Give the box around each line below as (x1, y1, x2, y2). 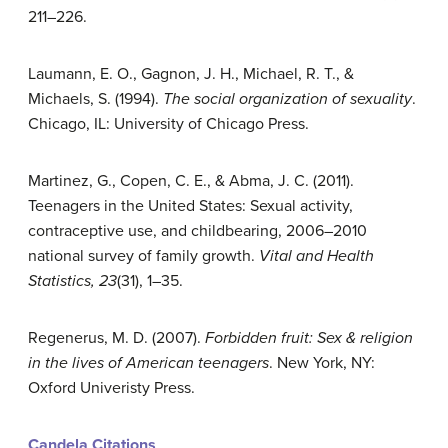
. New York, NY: (269, 353, 375, 374)
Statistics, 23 (28, 271, 117, 292)
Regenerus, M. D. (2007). (28, 328, 205, 349)
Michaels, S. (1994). (28, 89, 163, 110)
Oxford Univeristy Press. (28, 378, 195, 399)
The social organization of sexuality (163, 89, 412, 110)
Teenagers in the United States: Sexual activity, (28, 196, 353, 217)
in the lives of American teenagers (28, 353, 269, 374)
